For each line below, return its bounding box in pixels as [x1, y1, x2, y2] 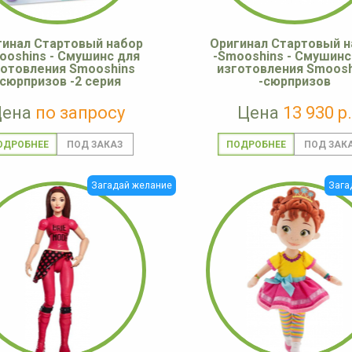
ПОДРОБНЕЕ [225, 139, 286, 151]
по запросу [35, 103, 125, 123]
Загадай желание [91, 180, 172, 192]
